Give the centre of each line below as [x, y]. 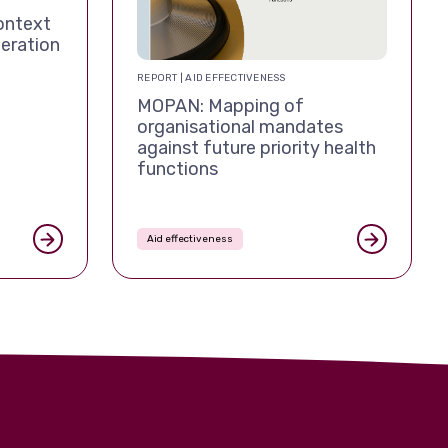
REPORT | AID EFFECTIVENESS [211, 77]
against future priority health [256, 147]
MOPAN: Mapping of [220, 105]
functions [177, 168]
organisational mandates [240, 126]
